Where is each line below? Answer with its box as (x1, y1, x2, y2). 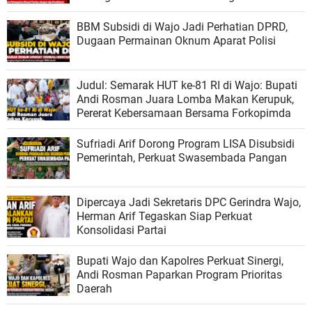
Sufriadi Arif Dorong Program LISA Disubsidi (77, 136, 295, 150)
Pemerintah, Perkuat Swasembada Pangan (77, 150, 287, 164)
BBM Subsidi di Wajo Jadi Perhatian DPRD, (77, 19, 288, 33)
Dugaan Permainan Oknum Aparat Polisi (77, 33, 276, 47)
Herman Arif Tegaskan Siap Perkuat (77, 209, 252, 223)
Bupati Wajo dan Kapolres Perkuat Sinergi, (77, 253, 283, 267)
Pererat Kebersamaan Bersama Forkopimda (77, 106, 291, 120)
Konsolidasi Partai (77, 223, 166, 237)
